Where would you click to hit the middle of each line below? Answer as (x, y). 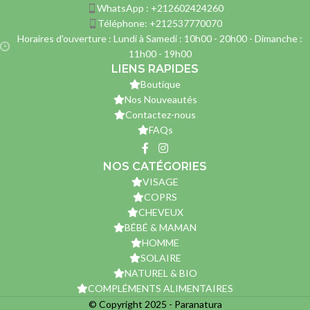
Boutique (161, 84)
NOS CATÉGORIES (155, 166)
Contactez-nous (161, 115)
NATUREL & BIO (161, 273)
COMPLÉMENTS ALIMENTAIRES (161, 288)
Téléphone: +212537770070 (160, 24)
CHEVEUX (161, 212)
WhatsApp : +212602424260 (160, 8)
